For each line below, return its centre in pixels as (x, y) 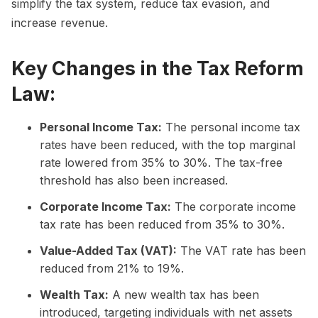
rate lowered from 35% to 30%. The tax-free (161, 162)
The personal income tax (231, 127)
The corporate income (234, 206)
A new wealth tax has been (184, 294)
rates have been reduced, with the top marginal (168, 144)
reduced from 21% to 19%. (112, 268)
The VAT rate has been (241, 250)
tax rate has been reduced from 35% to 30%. (162, 224)
